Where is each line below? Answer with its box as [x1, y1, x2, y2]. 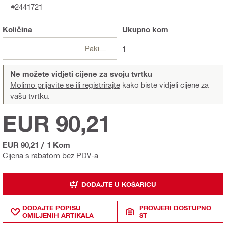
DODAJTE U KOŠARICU [81, 180, 156, 188]
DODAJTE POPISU [22, 204, 81, 212]
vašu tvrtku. [10, 91, 50, 101]
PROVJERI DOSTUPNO [139, 204, 212, 212]
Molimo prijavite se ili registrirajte [10, 80, 120, 90]
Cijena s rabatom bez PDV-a [3, 151, 98, 160]
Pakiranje [99, 44, 107, 53]
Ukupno [122, 25, 150, 34]
